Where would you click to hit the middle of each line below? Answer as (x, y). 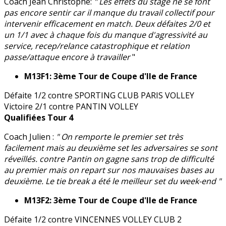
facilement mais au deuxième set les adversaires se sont (111, 148)
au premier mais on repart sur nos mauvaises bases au (109, 170)
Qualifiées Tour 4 (39, 118)
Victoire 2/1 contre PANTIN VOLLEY (71, 107)
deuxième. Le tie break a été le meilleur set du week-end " (112, 181)
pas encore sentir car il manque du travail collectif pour (109, 13)
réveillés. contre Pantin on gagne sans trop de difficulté (109, 159)
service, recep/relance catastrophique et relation (97, 46)
